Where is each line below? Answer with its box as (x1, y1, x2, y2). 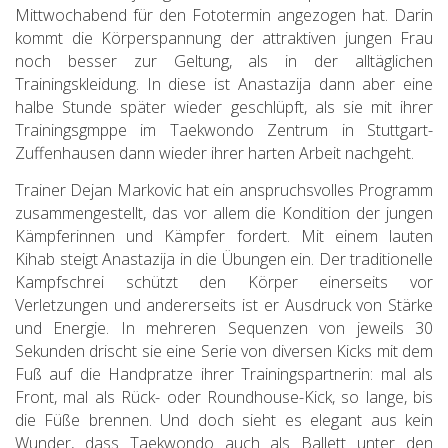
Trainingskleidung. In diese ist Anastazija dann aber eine (15, 72, 433, 95)
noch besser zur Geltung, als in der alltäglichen (15, 49, 433, 72)
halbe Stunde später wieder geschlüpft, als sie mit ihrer (15, 95, 433, 118)
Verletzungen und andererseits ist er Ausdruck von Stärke (15, 293, 433, 316)
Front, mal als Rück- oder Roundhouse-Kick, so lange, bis (15, 385, 433, 408)
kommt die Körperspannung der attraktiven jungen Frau (15, 26, 433, 49)
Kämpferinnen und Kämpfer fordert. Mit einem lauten (15, 224, 433, 247)
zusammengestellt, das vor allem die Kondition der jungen (15, 201, 433, 224)
